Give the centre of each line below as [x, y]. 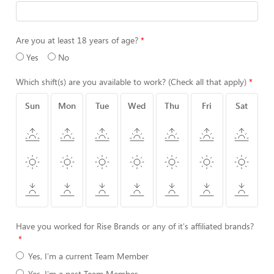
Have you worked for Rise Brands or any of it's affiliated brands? [135, 226]
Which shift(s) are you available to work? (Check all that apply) [131, 82]
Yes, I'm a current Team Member [88, 256]
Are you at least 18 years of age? [77, 40]
